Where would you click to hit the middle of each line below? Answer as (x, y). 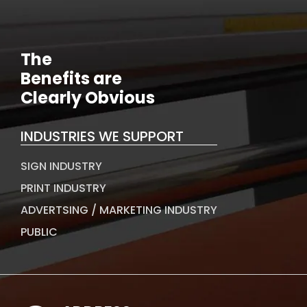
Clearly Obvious (88, 98)
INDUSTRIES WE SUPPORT (102, 137)
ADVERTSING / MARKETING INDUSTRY (119, 210)
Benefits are (71, 79)
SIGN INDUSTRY (61, 167)
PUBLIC (39, 232)
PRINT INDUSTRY (63, 188)
